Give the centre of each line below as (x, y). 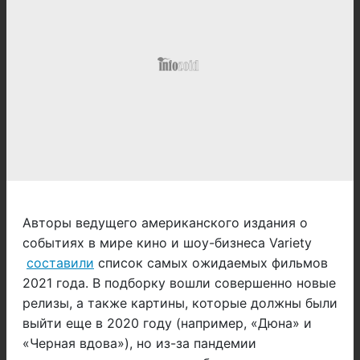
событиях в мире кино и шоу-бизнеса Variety (167, 243)
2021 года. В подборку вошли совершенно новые (179, 283)
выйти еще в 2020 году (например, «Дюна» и (167, 323)
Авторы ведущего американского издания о (165, 223)
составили (60, 263)
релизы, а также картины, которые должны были (180, 303)
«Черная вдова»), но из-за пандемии (139, 344)
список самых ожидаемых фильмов (211, 263)
